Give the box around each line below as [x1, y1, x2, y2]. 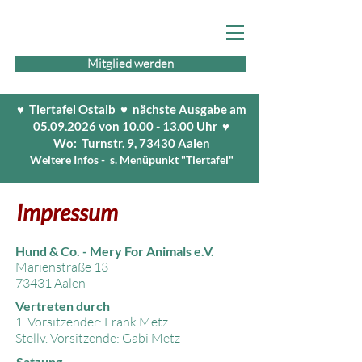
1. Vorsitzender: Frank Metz [15, 314, 168, 330]
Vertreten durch [15, 298, 110, 314]
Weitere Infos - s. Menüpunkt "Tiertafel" [29, 153, 234, 166]
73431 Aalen [15, 275, 86, 291]
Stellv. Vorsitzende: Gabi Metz [15, 330, 180, 346]
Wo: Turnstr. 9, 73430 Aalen [53, 136, 210, 150]
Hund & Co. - [15, 243, 90, 259]
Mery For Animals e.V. [90, 243, 214, 259]
